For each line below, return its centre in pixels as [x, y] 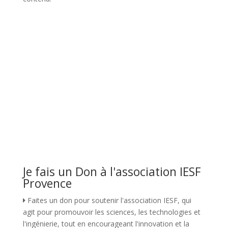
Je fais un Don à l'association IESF [112, 171]
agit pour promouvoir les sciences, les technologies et [111, 212]
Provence [47, 183]
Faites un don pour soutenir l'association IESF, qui [108, 200]
